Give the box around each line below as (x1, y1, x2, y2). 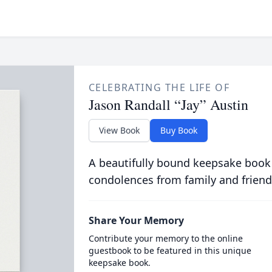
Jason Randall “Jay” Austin (88, 95, 248, 114)
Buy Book (160, 124, 197, 136)
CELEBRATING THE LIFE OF (88, 81, 230, 94)
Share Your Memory (88, 214, 184, 227)
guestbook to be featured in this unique (88, 245, 251, 256)
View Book (98, 124, 140, 136)
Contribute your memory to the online (88, 233, 243, 244)
